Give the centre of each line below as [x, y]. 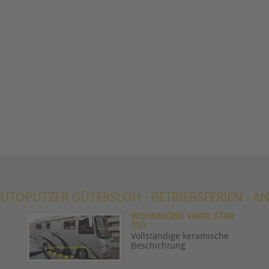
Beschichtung [158, 246]
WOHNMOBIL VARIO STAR [183, 216]
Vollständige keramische [180, 236]
